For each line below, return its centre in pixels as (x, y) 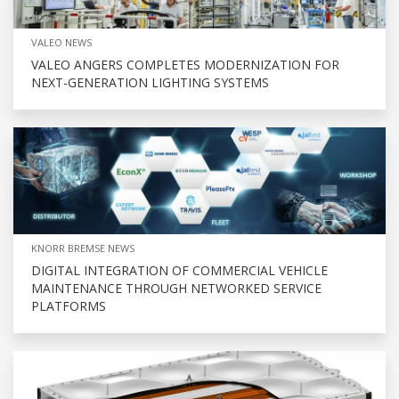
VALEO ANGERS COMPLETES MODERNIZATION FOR (185, 64)
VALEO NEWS (61, 42)
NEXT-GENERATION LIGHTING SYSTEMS (150, 82)
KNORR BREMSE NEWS (83, 248)
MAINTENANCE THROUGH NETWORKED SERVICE (176, 288)
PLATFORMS (69, 305)
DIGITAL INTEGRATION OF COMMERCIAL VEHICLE (179, 270)
